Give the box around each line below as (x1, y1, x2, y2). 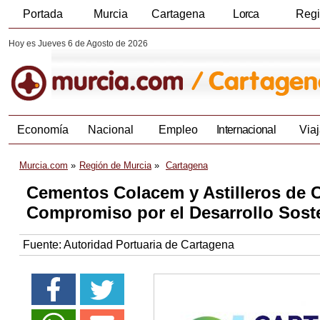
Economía (16, 124, 69, 136)
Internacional (216, 124, 276, 136)
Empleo (159, 124, 198, 136)
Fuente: (23, 239, 64, 251)
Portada (22, 8, 63, 20)
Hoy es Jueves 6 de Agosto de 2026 (9, 39, 148, 49)
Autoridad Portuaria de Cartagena (64, 239, 234, 251)
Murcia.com (19, 160, 68, 171)
